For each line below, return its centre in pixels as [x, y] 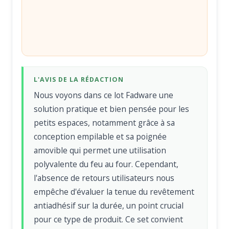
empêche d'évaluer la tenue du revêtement [114, 192]
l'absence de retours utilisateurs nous [104, 178]
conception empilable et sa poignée [100, 137]
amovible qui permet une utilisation [100, 151]
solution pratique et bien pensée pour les [112, 109]
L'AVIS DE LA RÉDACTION [79, 80]
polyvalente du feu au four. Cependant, [106, 164]
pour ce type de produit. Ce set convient [109, 220]
